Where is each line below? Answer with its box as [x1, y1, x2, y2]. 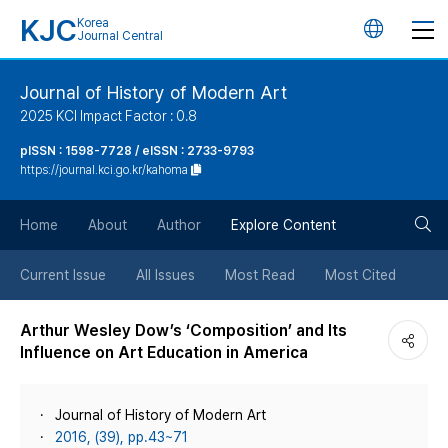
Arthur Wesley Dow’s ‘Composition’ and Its [20, 321, 347, 340]
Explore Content [231, 217, 336, 233]
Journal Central [77, 29, 163, 43]
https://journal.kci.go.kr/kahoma [20, 163, 188, 177]
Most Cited [325, 267, 396, 283]
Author [157, 217, 201, 233]
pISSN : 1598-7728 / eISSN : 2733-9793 [20, 144, 254, 158]
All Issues [136, 267, 195, 283]
